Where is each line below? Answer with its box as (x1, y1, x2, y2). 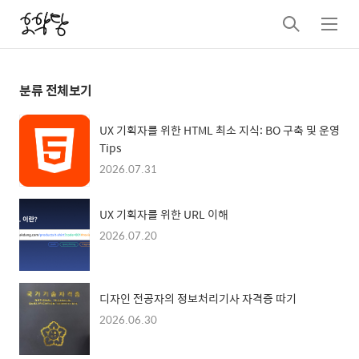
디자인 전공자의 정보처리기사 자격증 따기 (99, 289, 296, 308)
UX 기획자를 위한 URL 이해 (99, 205, 228, 224)
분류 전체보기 (19, 80, 92, 101)
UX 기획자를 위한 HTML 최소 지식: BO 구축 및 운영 (99, 121, 340, 139)
